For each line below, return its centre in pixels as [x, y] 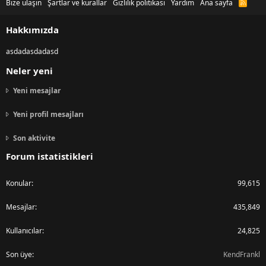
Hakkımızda [32, 30]
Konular [19, 183]
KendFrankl [242, 255]
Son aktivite [34, 138]
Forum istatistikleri [50, 156]
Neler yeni [29, 71]
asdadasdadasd [32, 52]
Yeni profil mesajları [48, 115]
